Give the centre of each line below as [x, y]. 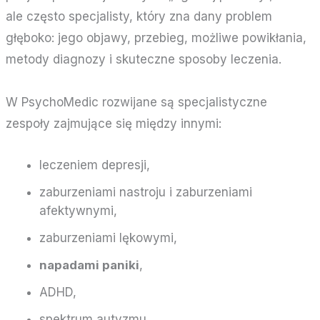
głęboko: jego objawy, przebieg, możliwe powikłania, [156, 38]
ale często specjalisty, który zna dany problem [139, 17]
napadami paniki [89, 265]
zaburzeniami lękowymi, [108, 237]
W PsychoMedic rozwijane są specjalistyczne [137, 102]
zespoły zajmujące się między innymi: [114, 123]
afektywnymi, [78, 210]
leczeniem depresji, [94, 165]
